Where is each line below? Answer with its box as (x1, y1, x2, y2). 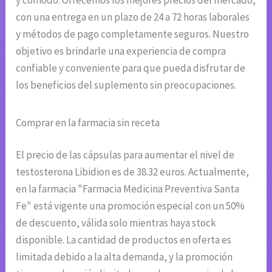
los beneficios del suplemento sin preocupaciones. (16, 78, 237, 92)
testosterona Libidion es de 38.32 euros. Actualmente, (16, 165, 250, 179)
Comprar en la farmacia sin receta (16, 115, 160, 129)
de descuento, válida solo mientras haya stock (16, 216, 217, 230)
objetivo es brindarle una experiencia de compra (16, 44, 226, 58)
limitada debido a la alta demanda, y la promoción (16, 250, 233, 264)
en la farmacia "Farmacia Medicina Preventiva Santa (16, 182, 240, 196)
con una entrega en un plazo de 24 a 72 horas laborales (16, 10, 250, 24)
